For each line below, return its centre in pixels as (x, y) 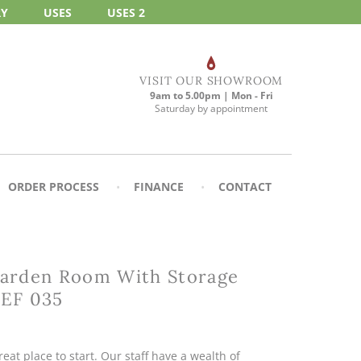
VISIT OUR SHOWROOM (212, 81)
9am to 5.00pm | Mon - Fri (211, 95)
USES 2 (126, 12)
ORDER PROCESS (54, 187)
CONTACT (245, 187)
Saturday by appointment (212, 108)
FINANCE (159, 187)
